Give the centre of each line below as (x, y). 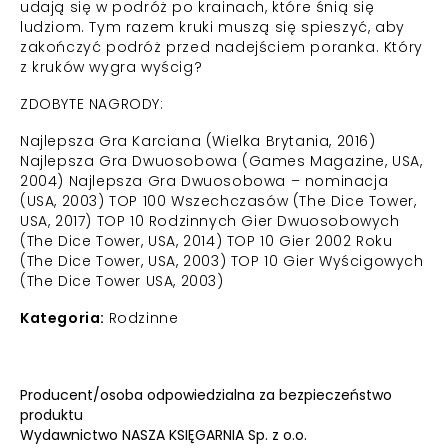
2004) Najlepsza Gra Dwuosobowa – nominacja (204, 181)
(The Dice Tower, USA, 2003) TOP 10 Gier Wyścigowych (222, 261)
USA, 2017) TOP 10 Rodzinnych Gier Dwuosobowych (210, 221)
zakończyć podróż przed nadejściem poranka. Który (221, 47)
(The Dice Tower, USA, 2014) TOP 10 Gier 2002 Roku (206, 241)
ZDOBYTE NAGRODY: (92, 104)
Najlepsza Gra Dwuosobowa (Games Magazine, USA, (221, 161)
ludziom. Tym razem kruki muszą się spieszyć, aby (212, 27)
